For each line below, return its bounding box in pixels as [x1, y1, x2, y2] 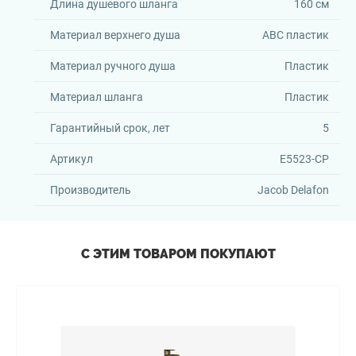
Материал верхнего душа [50, 29, 180, 41]
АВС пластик [261, 29, 329, 41]
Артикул [50, 153, 93, 165]
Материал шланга [50, 91, 143, 103]
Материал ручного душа [50, 60, 176, 72]
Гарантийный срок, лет [50, 122, 170, 134]
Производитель [50, 184, 131, 196]
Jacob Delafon [257, 184, 329, 196]
